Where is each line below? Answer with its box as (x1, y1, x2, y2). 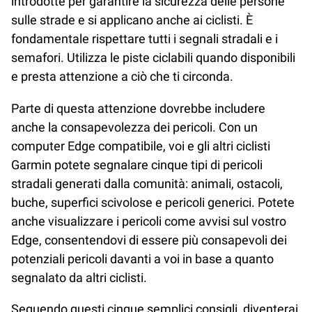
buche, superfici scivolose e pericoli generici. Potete (11, 194, 295, 210)
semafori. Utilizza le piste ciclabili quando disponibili (11, 50, 295, 65)
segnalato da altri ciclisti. (11, 270, 150, 285)
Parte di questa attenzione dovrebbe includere (11, 100, 265, 116)
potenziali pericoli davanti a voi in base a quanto (11, 251, 274, 266)
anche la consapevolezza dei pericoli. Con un (11, 119, 258, 134)
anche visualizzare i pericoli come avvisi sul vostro (11, 213, 286, 228)
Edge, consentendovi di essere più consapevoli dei (11, 232, 287, 247)
